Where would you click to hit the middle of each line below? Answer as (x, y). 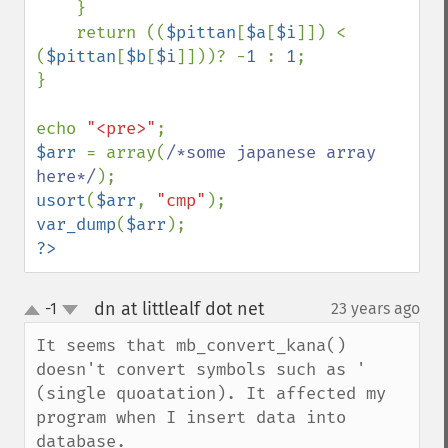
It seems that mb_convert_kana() (191, 345)
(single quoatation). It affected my (211, 393)
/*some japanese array (271, 152)
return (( (121, 32)
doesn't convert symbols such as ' (201, 369)
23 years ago (375, 308)
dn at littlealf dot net (178, 309)
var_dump (76, 224)
